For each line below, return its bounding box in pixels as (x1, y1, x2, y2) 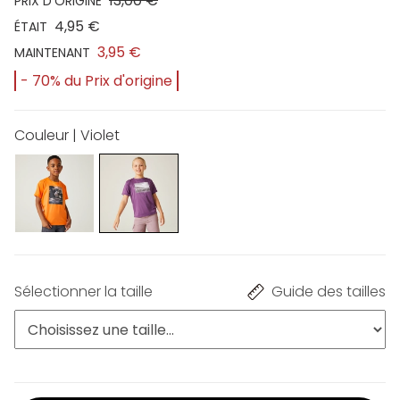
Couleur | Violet (14, 124, 120, 146)
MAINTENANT (14, 43, 90, 62)
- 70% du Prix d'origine (21, 70, 172, 91)
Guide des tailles (271, 281, 386, 303)
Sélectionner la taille (14, 281, 153, 303)
